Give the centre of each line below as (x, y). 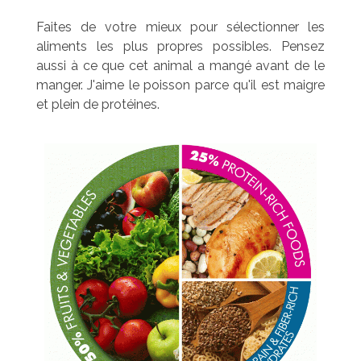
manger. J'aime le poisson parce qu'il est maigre (180, 85)
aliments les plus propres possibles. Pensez (180, 47)
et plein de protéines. (98, 105)
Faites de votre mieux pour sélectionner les (180, 27)
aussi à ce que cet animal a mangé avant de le (180, 66)
